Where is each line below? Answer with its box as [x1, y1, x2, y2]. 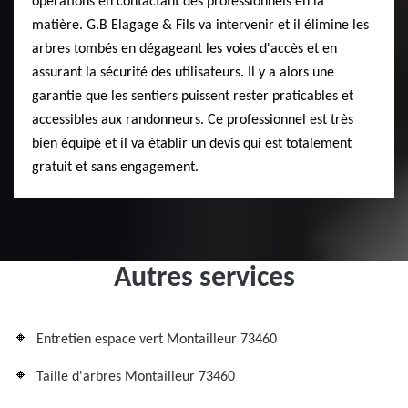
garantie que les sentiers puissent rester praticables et [32, 89, 353, 105]
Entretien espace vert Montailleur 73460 [36, 332, 277, 348]
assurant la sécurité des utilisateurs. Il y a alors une [32, 66, 334, 81]
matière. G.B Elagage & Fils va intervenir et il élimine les [32, 18, 369, 34]
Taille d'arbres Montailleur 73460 [36, 370, 235, 385]
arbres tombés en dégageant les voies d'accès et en [32, 42, 337, 57]
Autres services [113, 264, 295, 294]
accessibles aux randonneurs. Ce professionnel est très [32, 113, 353, 128]
